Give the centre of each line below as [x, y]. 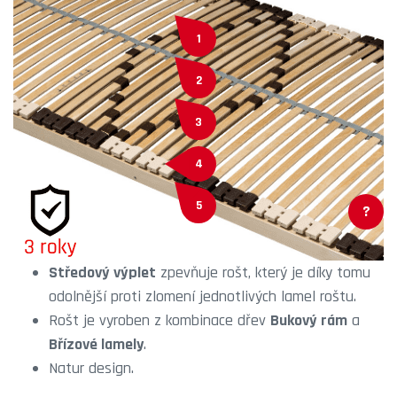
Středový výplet [102, 272]
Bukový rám [309, 320]
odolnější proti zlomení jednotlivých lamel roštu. [202, 296]
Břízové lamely [96, 344]
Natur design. [91, 368]
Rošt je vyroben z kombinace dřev [160, 320]
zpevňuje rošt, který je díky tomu [263, 272]
